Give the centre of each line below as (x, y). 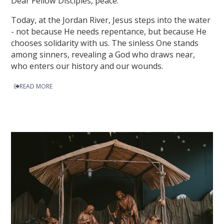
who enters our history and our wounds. (87, 66)
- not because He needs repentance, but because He (109, 32)
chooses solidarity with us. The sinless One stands (105, 43)
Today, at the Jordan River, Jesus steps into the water (111, 20)
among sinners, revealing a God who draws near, (103, 55)
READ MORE (36, 86)
